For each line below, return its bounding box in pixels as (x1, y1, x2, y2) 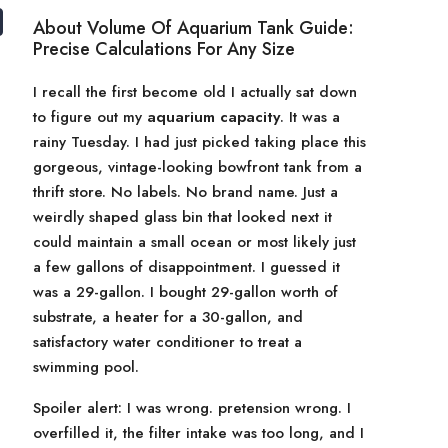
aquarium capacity (147, 106, 280, 128)
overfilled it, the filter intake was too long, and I (33, 422, 364, 444)
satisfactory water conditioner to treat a (33, 331, 302, 353)
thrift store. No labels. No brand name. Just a (33, 181, 338, 203)
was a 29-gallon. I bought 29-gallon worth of (33, 281, 338, 303)
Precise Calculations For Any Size (33, 36, 295, 62)
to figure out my (33, 106, 147, 128)
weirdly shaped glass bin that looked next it (33, 206, 332, 228)
